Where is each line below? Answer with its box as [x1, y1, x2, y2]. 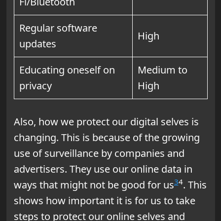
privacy [19, 78, 52, 92]
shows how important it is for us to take [13, 193, 195, 207]
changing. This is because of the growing [13, 130, 200, 144]
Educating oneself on [19, 63, 115, 76]
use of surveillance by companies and [13, 146, 184, 160]
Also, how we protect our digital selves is [13, 114, 199, 128]
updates [19, 37, 56, 50]
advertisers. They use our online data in [13, 162, 192, 176]
